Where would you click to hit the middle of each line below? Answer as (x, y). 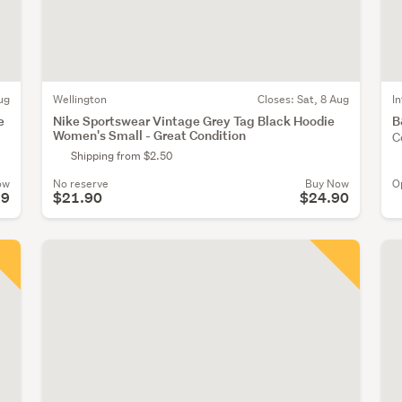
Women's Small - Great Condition (149, 135)
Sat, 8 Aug (323, 99)
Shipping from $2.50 (122, 155)
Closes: (277, 99)
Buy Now (327, 183)
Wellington (80, 99)
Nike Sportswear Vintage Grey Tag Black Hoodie (194, 120)
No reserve (81, 183)
